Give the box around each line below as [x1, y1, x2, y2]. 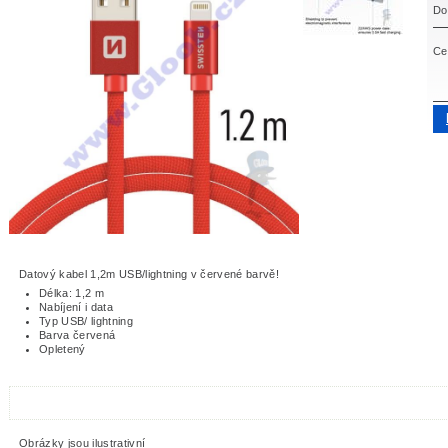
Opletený [39, 343, 86, 356]
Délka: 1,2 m [39, 287, 105, 300]
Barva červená [39, 329, 116, 342]
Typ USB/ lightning [39, 315, 134, 328]
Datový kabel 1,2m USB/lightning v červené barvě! [19, 268, 283, 281]
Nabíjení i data [39, 301, 114, 314]
